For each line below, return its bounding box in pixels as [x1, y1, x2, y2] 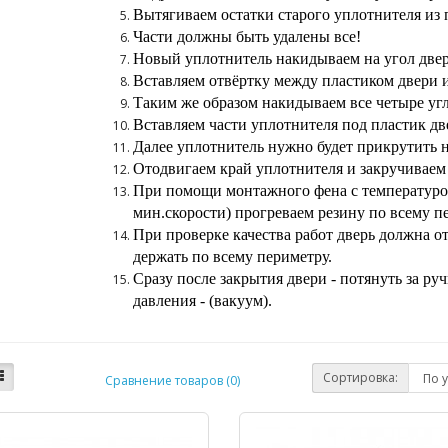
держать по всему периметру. [132, 248, 332, 266]
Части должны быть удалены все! [132, 28, 361, 46]
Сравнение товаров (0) [104, 371, 240, 389]
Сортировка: [323, 369, 399, 387]
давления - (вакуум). [132, 292, 272, 310]
